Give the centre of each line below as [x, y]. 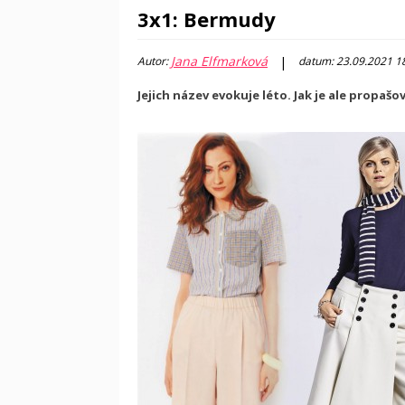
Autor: [154, 61]
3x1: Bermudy [207, 19]
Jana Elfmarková [219, 61]
